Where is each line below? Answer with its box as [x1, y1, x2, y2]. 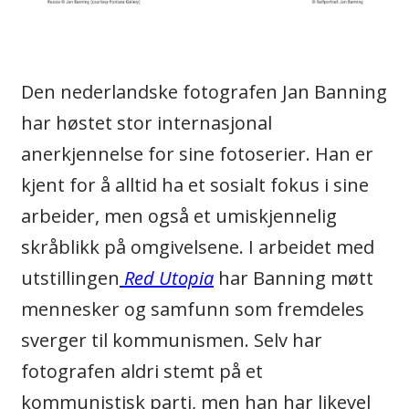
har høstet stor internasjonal [21, 110, 272, 136]
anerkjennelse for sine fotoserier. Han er [21, 142, 373, 167]
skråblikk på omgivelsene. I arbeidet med [21, 235, 374, 260]
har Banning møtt [214, 266, 373, 291]
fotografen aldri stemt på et [21, 359, 263, 384]
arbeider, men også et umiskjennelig [21, 204, 337, 229]
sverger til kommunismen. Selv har [21, 328, 322, 353]
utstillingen [21, 266, 120, 291]
